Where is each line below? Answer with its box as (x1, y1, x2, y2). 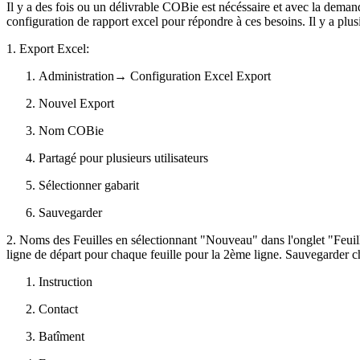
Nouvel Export (39, 96, 114, 110)
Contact (39, 301, 78, 316)
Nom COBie (39, 123, 104, 137)
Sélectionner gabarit (39, 178, 139, 192)
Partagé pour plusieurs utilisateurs (39, 150, 208, 165)
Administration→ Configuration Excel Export (39, 68, 271, 83)
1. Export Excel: (6, 41, 89, 55)
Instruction (39, 274, 96, 288)
